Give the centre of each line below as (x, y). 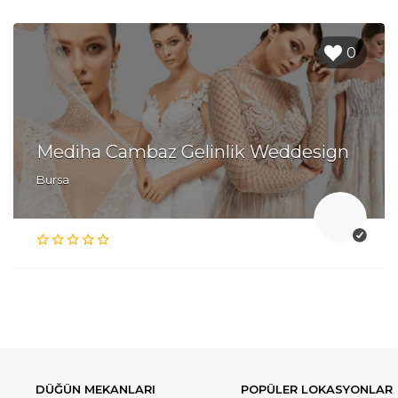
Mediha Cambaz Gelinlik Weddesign (193, 151)
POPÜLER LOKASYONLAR (317, 389)
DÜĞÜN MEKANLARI (96, 389)
